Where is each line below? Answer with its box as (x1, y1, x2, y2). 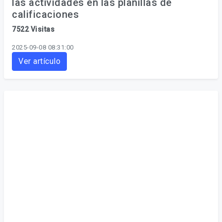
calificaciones (12, 8, 79, 20)
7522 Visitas (12, 25, 55, 33)
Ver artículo (18, 56, 60, 66)
